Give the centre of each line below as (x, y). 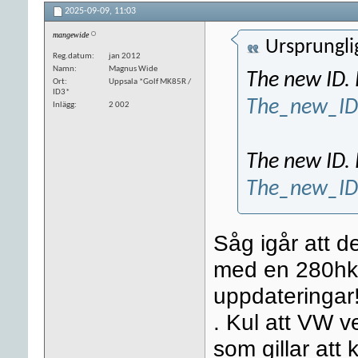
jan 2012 (125, 56)
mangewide (71, 34)
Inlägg (64, 105)
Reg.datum (72, 56)
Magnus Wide (133, 69)
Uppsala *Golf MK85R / (150, 82)
